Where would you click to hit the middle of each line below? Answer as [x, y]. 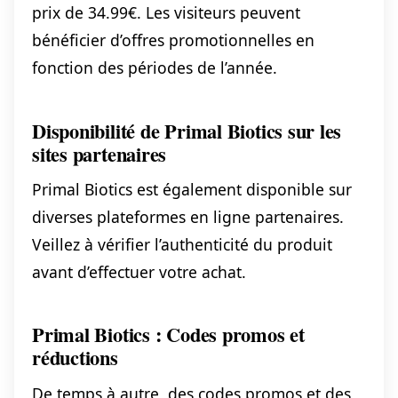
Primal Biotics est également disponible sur [192, 189]
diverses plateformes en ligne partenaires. [188, 216]
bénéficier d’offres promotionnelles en [173, 40]
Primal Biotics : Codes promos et [168, 335]
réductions [75, 358]
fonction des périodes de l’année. [155, 68]
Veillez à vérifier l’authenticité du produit [182, 244]
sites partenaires [99, 154]
